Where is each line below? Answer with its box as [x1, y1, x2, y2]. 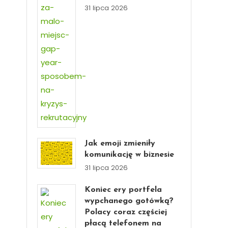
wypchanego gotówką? [84, 197, 174, 205]
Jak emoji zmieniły [84, 139, 156, 148]
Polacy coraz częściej [84, 208, 167, 216]
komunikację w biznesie [84, 151, 175, 159]
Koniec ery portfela [84, 186, 162, 194]
